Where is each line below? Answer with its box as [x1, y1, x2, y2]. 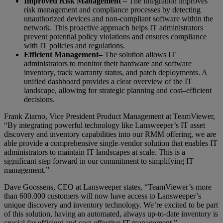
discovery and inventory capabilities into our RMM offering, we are [4, 129, 216, 138]
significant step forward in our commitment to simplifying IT [4, 156, 194, 165]
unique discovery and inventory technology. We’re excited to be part [4, 200, 218, 209]
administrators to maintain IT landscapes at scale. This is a [4, 147, 185, 156]
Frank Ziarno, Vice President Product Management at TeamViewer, [4, 111, 215, 120]
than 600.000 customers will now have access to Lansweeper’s [4, 191, 201, 200]
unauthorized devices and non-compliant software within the [24, 14, 213, 23]
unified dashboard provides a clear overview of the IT [24, 77, 192, 86]
